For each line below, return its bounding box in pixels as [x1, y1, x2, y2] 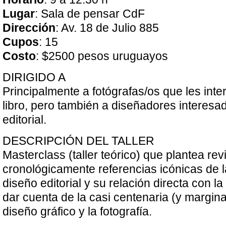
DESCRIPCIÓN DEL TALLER [3, 135, 154, 147]
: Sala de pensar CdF [35, 8, 145, 20]
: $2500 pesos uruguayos [36, 50, 168, 63]
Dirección [3, 22, 55, 34]
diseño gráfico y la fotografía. [3, 205, 152, 218]
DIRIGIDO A [3, 71, 66, 84]
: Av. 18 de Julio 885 [55, 22, 159, 34]
